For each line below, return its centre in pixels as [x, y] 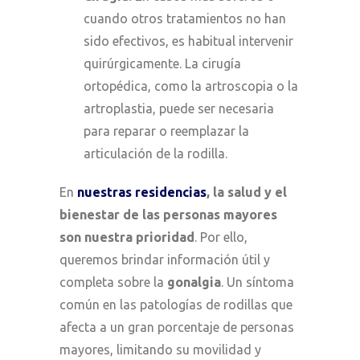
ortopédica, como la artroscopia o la [191, 86]
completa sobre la [113, 282]
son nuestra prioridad [127, 237]
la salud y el [250, 192]
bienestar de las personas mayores [168, 214]
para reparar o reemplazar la [166, 131]
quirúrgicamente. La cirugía [162, 63]
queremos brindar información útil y [165, 259]
